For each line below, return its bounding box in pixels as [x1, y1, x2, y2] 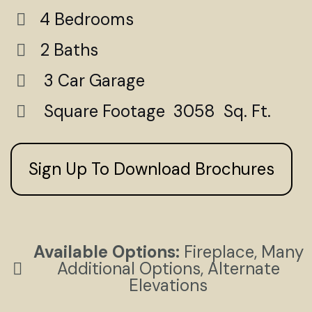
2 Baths [36, 39, 98, 61]
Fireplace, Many [179, 241, 304, 263]
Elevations [129, 274, 208, 297]
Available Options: [33, 241, 180, 263]
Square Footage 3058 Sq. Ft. [36, 100, 271, 122]
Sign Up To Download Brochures [29, 158, 274, 180]
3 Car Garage [36, 70, 145, 91]
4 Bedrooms [36, 8, 134, 30]
